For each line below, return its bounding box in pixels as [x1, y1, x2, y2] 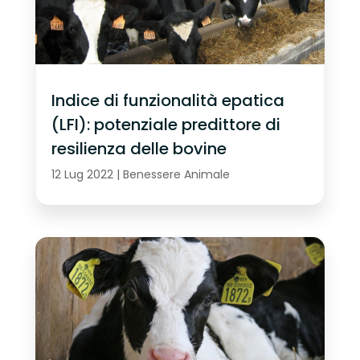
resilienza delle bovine [51, 137, 227, 160]
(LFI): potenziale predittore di [51, 112, 280, 136]
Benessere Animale [122, 166, 230, 182]
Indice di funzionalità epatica [51, 88, 284, 112]
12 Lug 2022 [51, 166, 113, 182]
